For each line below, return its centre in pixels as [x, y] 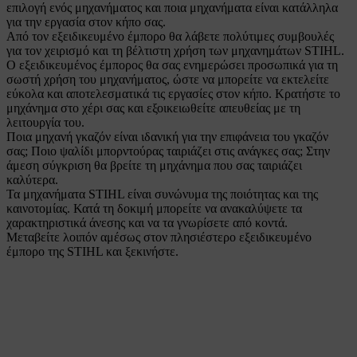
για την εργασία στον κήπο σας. [86, 22]
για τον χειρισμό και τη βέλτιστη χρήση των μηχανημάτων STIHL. [175, 51]
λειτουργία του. [47, 122]
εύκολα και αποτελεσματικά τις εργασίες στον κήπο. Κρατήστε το [173, 94]
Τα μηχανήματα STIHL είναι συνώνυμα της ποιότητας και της [162, 194]
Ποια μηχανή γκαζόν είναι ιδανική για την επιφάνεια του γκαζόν [167, 137]
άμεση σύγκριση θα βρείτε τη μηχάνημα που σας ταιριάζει [154, 165]
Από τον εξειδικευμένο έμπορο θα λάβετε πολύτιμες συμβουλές [170, 36]
